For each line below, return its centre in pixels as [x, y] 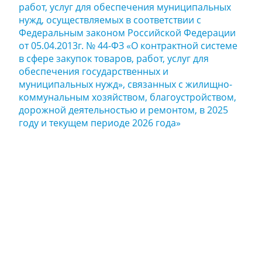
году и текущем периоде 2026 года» [100, 123]
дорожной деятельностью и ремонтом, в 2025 [123, 110]
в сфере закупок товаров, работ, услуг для [114, 58]
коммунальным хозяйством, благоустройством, [127, 97]
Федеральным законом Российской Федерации [127, 33]
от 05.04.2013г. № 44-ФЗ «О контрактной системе [128, 46]
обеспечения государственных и [94, 71]
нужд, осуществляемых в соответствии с [110, 20]
